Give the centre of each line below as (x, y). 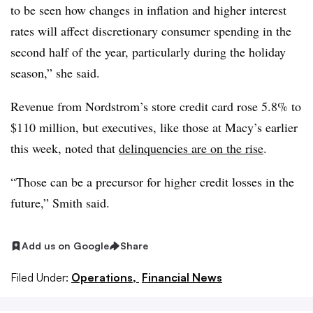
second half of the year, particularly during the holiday (148, 52)
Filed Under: (39, 277)
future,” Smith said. (62, 203)
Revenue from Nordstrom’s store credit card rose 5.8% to (156, 106)
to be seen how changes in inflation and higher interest (148, 10)
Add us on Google (65, 246)
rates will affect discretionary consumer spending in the (151, 31)
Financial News (182, 277)
